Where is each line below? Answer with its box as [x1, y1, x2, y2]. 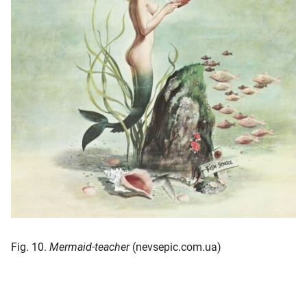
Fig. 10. [11, 241, 49, 254]
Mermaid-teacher [49, 241, 130, 254]
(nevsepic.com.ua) [130, 241, 221, 254]
